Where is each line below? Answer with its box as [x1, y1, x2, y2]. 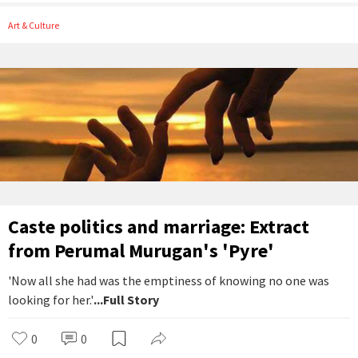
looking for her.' [8, 292, 93, 308]
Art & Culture [14, 19, 59, 32]
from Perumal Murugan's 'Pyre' [8, 238, 274, 264]
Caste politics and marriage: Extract [8, 214, 309, 240]
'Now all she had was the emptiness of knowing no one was [8, 272, 329, 289]
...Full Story [93, 292, 159, 308]
